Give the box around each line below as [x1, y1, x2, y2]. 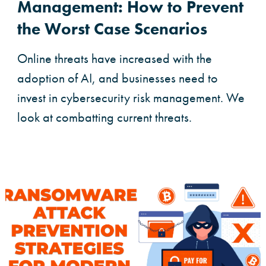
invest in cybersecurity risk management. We [17, 89, 245, 107]
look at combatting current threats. [17, 109, 192, 126]
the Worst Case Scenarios [17, 18, 207, 40]
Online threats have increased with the [17, 50, 212, 68]
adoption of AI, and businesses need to [17, 69, 218, 87]
